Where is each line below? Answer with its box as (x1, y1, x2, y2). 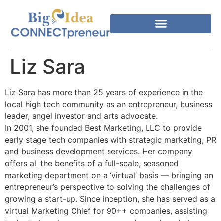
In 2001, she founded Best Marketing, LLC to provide (5, 122, 202, 133)
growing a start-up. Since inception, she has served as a (5, 193, 215, 204)
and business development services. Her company (5, 146, 192, 156)
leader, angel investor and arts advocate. (5, 110, 158, 121)
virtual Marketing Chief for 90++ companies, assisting (5, 205, 207, 216)
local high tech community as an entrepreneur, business (5, 99, 212, 109)
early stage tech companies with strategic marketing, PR (5, 134, 216, 145)
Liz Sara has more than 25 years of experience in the (5, 87, 203, 97)
